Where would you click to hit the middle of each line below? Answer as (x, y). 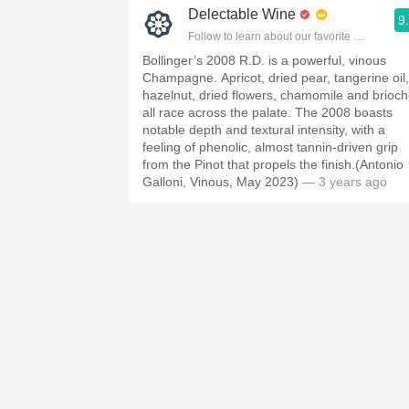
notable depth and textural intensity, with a (264, 130)
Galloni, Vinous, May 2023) (220, 182)
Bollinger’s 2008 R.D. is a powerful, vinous (264, 60)
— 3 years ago (343, 182)
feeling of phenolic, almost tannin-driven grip (270, 147)
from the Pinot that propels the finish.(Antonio (273, 164)
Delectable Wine (242, 14)
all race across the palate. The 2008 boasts (267, 112)
